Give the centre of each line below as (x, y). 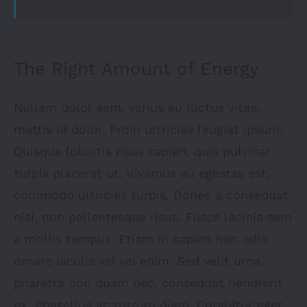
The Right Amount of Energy (136, 69)
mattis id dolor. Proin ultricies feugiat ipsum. (148, 130)
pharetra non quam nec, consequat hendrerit (148, 283)
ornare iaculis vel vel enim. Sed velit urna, (138, 261)
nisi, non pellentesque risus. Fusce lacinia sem (152, 217)
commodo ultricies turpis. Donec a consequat (151, 195)
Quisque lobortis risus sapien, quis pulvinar (142, 151)
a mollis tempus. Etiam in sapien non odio (140, 239)
